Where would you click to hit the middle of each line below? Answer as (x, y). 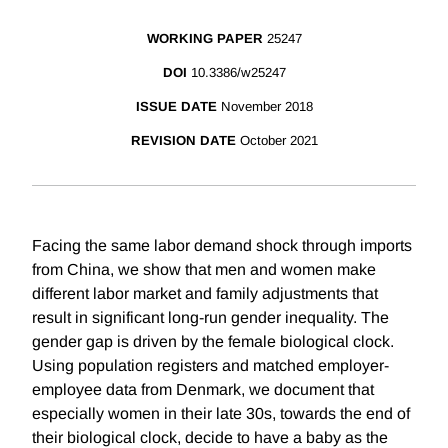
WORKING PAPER (204, 39)
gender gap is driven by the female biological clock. (213, 342)
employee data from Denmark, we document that (203, 390)
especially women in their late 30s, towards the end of (221, 414)
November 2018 (266, 107)
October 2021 (278, 141)
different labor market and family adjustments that (205, 294)
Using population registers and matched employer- (210, 366)
